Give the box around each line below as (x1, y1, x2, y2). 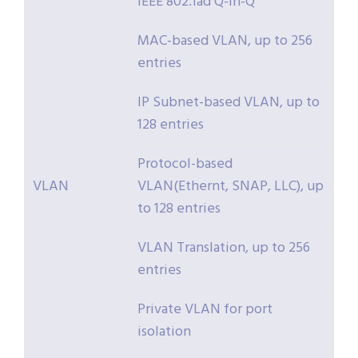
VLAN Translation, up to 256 (137, 237, 310, 261)
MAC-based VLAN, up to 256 (137, 30, 312, 54)
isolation (137, 320, 191, 344)
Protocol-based (137, 153, 233, 177)
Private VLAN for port (137, 298, 272, 322)
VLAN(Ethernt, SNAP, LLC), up (137, 175, 324, 199)
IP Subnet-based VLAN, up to (137, 91, 320, 115)
